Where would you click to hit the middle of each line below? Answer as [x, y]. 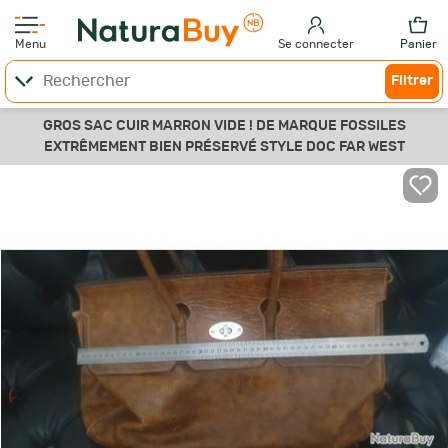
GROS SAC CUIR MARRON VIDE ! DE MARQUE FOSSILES [224, 126]
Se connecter [316, 44]
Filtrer [412, 81]
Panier [418, 44]
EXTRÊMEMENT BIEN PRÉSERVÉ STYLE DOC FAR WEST [224, 147]
